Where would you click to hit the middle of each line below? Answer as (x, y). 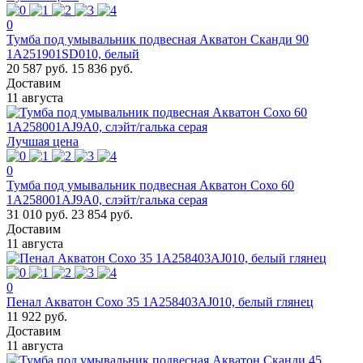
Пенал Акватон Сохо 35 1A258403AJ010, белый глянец (160, 301)
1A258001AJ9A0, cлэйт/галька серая (107, 199)
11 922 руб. (37, 316)
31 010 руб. (37, 214)
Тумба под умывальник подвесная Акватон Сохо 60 (150, 185)
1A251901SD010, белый (73, 53)
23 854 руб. (102, 214)
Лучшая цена (43, 141)
